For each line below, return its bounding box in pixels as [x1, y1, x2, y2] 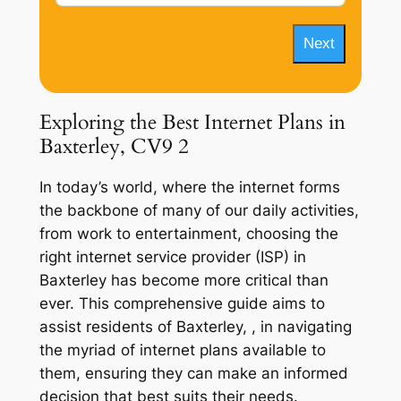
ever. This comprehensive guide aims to [38, 294, 325, 313]
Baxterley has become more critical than [38, 271, 328, 290]
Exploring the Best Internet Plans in [38, 107, 346, 136]
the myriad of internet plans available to [38, 341, 326, 360]
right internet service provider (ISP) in [38, 248, 306, 267]
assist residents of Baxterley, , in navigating [38, 318, 352, 337]
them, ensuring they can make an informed [38, 364, 348, 383]
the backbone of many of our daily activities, [38, 201, 359, 220]
